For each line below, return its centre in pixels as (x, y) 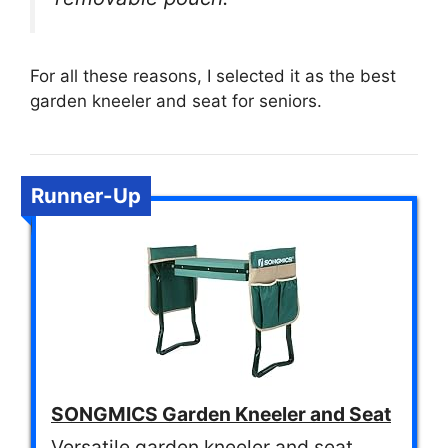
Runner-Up (86, 195)
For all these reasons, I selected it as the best (213, 75)
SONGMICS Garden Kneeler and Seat (221, 413)
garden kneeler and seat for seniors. (176, 100)
